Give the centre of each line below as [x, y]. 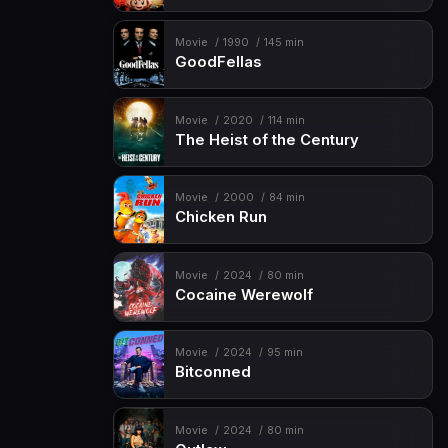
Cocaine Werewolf [243, 294]
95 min [284, 353]
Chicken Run [220, 217]
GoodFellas [218, 62]
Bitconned [212, 372]
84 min [286, 198]
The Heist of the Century [266, 139]
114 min [286, 120]
